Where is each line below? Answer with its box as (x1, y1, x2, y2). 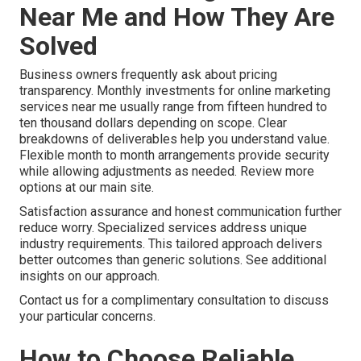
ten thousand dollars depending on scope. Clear (19, 115, 287, 131)
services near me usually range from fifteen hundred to (19, 99, 327, 115)
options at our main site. (19, 180, 154, 196)
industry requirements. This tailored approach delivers (19, 236, 322, 252)
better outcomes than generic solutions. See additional (19, 252, 326, 268)
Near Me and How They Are (19, 2, 334, 33)
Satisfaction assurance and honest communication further (19, 204, 342, 220)
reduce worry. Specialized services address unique (19, 220, 307, 236)
